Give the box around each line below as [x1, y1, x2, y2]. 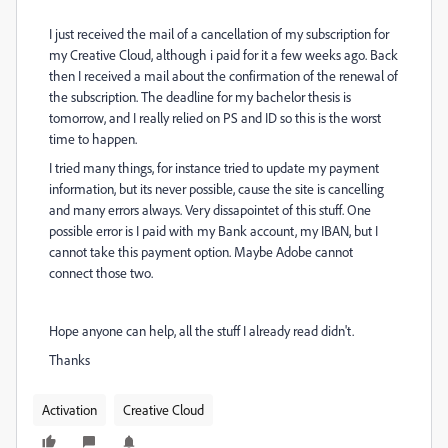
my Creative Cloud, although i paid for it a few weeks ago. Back [49, 46, 398, 63]
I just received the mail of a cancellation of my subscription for [49, 25, 389, 42]
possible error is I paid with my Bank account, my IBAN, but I [49, 222, 378, 239]
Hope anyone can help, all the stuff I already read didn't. [49, 322, 354, 339]
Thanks [49, 351, 90, 368]
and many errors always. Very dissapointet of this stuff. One [49, 201, 371, 218]
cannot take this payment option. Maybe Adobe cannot [49, 243, 353, 260]
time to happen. [49, 130, 137, 147]
